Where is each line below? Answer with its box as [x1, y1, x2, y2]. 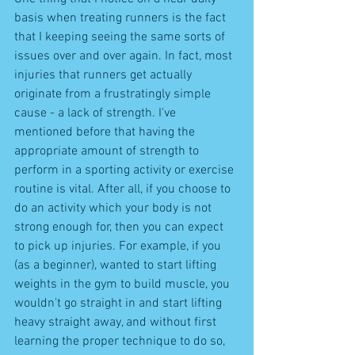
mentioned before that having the [14, 124, 198, 140]
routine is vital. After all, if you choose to [14, 181, 234, 197]
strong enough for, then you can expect [14, 219, 227, 235]
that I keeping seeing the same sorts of [14, 29, 228, 45]
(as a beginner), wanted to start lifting [14, 257, 219, 273]
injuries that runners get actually [14, 67, 195, 83]
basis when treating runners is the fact [14, 10, 229, 26]
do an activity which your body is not [14, 200, 215, 216]
